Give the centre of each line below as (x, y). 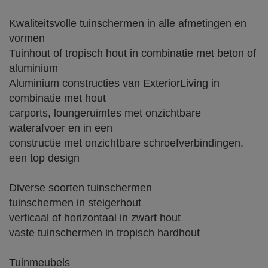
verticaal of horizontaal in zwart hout (95, 218)
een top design (44, 158)
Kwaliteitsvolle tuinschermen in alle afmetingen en (128, 23)
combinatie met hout (57, 98)
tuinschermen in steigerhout (75, 203)
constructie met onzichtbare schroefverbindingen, (126, 143)
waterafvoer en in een (62, 128)
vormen (27, 38)
